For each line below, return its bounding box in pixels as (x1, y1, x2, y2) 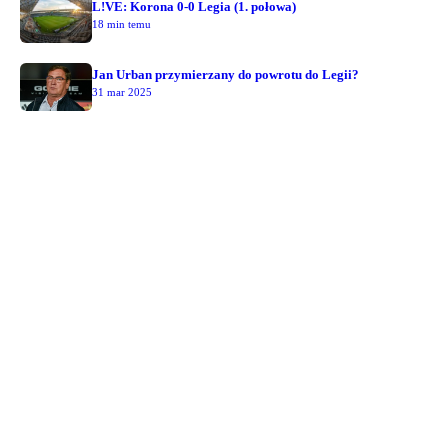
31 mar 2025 (92, 86, 152, 99)
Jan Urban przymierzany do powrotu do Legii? (92, 67, 359, 83)
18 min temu (92, 18, 151, 31)
